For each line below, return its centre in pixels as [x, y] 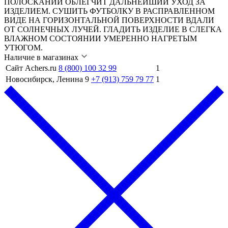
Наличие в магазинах [42, 57]
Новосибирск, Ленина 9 [48, 79]
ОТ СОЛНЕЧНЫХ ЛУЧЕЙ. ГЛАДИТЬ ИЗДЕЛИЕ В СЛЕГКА [113, 29]
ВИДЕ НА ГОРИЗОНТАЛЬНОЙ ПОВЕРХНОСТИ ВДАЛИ [109, 20]
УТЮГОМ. [23, 47]
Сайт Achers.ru [32, 68]
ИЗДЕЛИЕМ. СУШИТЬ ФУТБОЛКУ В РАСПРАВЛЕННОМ [109, 11]
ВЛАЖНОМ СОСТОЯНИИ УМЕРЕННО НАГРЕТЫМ [101, 38]
